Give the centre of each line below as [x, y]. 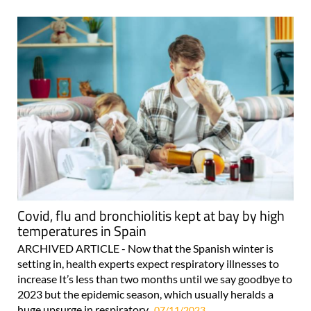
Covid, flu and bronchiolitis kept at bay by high [151, 216]
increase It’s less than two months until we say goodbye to [155, 279]
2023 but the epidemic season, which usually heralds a [145, 294]
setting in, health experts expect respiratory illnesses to [148, 264]
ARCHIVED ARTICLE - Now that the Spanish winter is [145, 249]
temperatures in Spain [82, 231]
